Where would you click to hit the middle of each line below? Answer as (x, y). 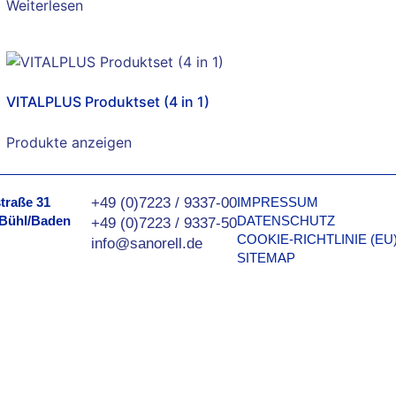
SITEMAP (266, 257)
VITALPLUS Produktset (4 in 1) (107, 101)
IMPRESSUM (277, 202)
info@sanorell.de (146, 243)
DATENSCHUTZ (286, 220)
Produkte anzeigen (69, 142)
